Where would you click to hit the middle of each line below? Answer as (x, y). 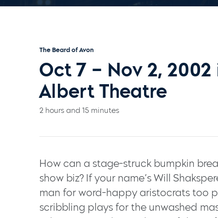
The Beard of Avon (66, 50)
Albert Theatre (103, 91)
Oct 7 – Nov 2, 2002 (125, 70)
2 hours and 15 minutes (79, 111)
